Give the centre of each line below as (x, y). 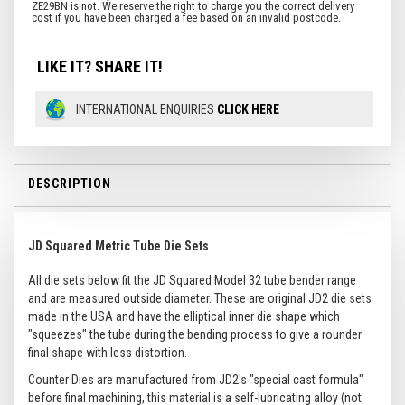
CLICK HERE (248, 109)
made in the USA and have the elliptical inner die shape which (184, 316)
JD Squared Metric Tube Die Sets (118, 246)
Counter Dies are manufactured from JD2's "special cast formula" (196, 380)
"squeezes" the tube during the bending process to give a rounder (195, 334)
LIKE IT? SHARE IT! (100, 66)
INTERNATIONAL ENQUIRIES (146, 109)
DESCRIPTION (70, 184)
